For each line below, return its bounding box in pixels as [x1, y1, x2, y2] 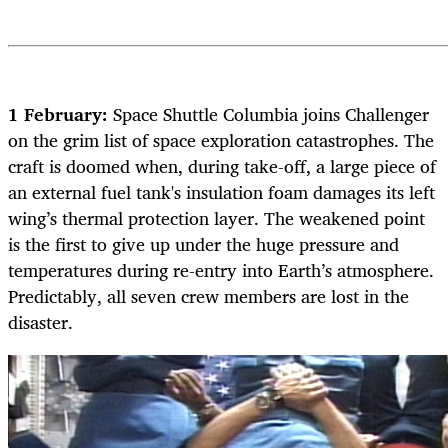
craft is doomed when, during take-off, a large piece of [8, 151, 436, 182]
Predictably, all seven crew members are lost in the [8, 281, 409, 312]
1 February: [8, 99, 113, 130]
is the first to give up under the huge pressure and [8, 229, 399, 260]
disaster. [8, 307, 73, 338]
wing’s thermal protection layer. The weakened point [8, 203, 425, 234]
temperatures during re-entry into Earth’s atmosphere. [8, 255, 434, 286]
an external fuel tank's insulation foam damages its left [8, 177, 435, 208]
